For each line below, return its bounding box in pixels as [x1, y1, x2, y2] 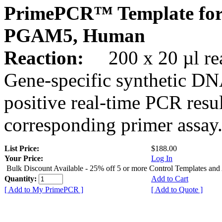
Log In [151, 154, 172, 163]
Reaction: [4, 47, 89, 68]
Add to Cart [151, 174, 188, 183]
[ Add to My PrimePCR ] [4, 185, 83, 194]
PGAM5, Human [4, 24, 145, 46]
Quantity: [4, 174, 39, 183]
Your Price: [4, 154, 43, 163]
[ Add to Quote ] [151, 185, 203, 194]
